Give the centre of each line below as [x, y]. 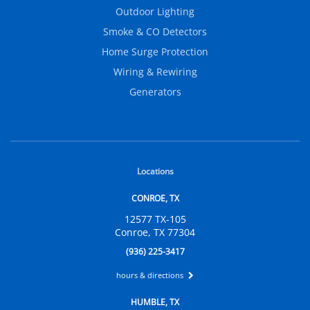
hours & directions [151, 275]
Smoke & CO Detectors [155, 32]
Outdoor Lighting [155, 12]
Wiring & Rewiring [155, 72]
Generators [155, 92]
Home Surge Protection [155, 52]
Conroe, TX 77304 [155, 232]
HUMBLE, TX [155, 302]
